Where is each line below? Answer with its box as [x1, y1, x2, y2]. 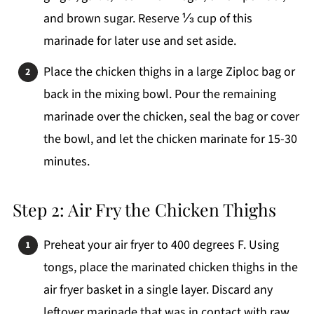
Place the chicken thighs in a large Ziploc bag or [43, 63, 295, 81]
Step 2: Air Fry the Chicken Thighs [12, 198, 276, 221]
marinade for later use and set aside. [43, 32, 236, 50]
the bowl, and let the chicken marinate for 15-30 [43, 130, 297, 149]
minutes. [43, 153, 90, 171]
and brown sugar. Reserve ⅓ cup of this [43, 10, 252, 28]
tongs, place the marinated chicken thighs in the [43, 259, 298, 277]
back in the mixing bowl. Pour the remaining [43, 86, 276, 104]
